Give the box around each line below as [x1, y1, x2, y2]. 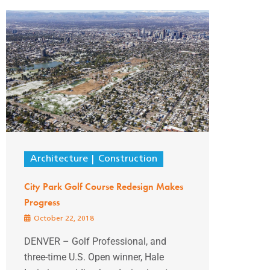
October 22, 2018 [32, 215, 94, 223]
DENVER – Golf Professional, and [24, 236, 166, 248]
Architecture [30, 154, 88, 165]
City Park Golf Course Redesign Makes [24, 180, 183, 193]
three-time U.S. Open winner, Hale [24, 251, 164, 263]
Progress [24, 196, 60, 209]
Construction [98, 154, 157, 165]
